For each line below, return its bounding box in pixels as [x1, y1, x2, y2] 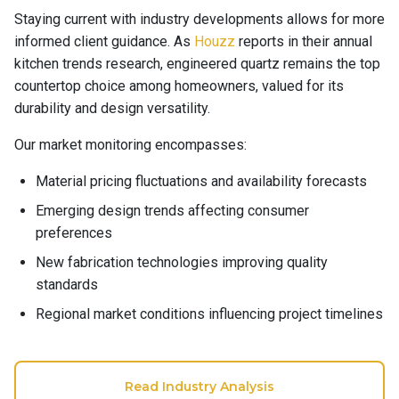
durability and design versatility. [14, 100, 210, 117]
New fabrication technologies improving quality [36, 254, 328, 271]
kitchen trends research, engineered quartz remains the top [14, 55, 380, 72]
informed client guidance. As [14, 33, 194, 50]
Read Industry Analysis [125, 379, 274, 395]
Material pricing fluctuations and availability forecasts [36, 173, 367, 190]
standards [36, 276, 98, 293]
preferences [36, 224, 112, 241]
